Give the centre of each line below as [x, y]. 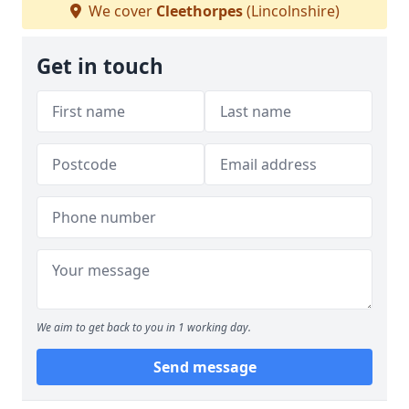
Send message [204, 367]
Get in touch [100, 66]
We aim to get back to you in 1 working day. [144, 327]
